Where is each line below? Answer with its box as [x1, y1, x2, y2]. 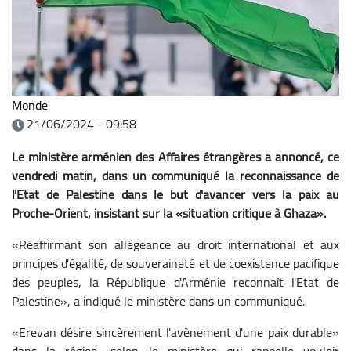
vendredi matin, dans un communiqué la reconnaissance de [12, 163, 339, 187]
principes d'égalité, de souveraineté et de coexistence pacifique [12, 251, 339, 275]
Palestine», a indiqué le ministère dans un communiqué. [12, 288, 305, 313]
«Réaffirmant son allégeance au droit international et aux [12, 232, 339, 256]
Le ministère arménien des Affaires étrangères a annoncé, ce [12, 144, 339, 168]
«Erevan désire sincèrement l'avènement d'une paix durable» [12, 320, 339, 344]
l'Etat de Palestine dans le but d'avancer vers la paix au [12, 182, 339, 206]
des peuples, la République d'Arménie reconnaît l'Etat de [12, 270, 339, 294]
